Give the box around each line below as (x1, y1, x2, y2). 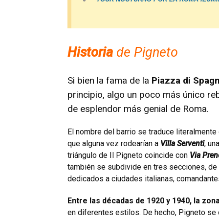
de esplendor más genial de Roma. (67, 103, 209, 115)
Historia (67, 44, 113, 61)
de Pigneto (113, 44, 178, 61)
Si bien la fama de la (67, 75, 149, 87)
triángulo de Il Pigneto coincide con (67, 151, 188, 160)
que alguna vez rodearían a (67, 139, 160, 149)
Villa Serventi (160, 139, 204, 149)
